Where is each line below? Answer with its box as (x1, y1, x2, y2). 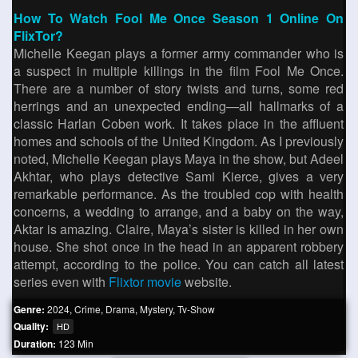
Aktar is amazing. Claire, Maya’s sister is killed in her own (14, 220, 344, 238)
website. (181, 272, 232, 291)
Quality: (14, 319, 51, 333)
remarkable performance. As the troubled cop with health (14, 185, 344, 203)
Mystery (140, 302, 173, 316)
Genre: (14, 302, 47, 316)
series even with (14, 272, 109, 291)
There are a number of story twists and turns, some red (14, 79, 344, 97)
